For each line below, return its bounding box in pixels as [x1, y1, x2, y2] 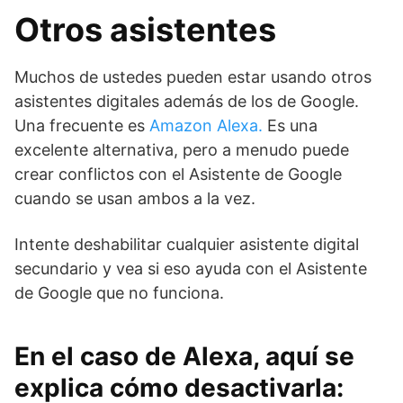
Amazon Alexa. [149, 116, 263, 135]
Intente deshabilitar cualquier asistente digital [14, 235, 359, 254]
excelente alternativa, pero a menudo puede [14, 140, 349, 159]
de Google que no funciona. [14, 283, 224, 302]
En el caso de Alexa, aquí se [14, 341, 354, 372]
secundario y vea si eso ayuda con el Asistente [14, 259, 367, 278]
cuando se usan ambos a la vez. [14, 189, 255, 208]
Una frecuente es [14, 116, 149, 135]
